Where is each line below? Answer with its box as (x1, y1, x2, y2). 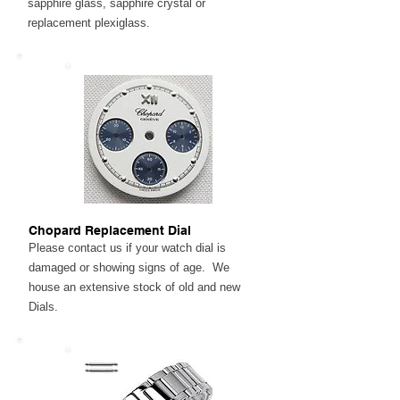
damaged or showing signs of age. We (29, 261, 229, 274)
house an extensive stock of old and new (29, 280, 240, 294)
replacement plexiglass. (28, 16, 150, 29)
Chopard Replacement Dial (29, 223, 191, 237)
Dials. (29, 300, 58, 313)
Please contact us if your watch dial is (29, 241, 226, 254)
